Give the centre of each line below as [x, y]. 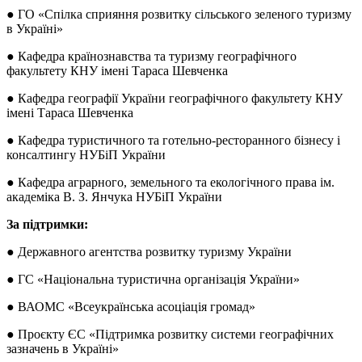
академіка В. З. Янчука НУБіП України [114, 196]
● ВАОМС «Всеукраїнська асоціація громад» [131, 306]
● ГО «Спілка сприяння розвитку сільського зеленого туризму [179, 14]
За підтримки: [47, 224]
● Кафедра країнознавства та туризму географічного [152, 56]
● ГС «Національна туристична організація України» [153, 279]
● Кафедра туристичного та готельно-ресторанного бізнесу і [173, 140]
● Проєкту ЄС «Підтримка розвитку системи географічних [170, 334]
